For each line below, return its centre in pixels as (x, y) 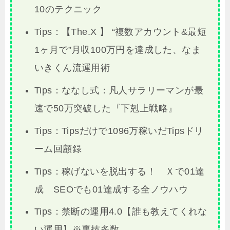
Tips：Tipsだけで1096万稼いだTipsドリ (119, 131)
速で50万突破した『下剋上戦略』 (106, 108)
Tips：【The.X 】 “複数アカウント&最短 (120, 32)
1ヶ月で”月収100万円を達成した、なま (117, 50)
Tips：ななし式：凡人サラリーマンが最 (119, 90)
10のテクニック (68, 9)
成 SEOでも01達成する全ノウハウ (111, 189)
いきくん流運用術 (72, 68)
